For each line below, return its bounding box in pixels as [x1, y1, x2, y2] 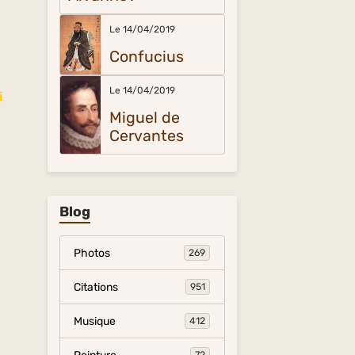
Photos [74, 246, 111, 260]
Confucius [109, 48, 184, 66]
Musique [74, 314, 116, 328]
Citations [74, 280, 119, 294]
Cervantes [109, 127, 184, 145]
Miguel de [109, 109, 180, 127]
